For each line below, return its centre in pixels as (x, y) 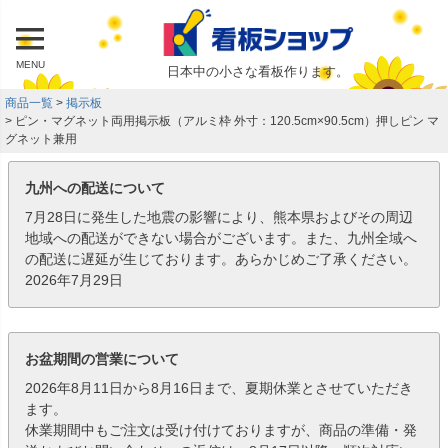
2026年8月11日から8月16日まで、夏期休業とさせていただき (219, 387)
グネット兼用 (41, 138)
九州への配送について (95, 187)
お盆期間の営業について (102, 358)
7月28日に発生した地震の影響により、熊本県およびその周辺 (219, 216)
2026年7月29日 (74, 279)
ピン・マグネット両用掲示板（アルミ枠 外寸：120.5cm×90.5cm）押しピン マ (227, 120)
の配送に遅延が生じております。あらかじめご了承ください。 (221, 258)
